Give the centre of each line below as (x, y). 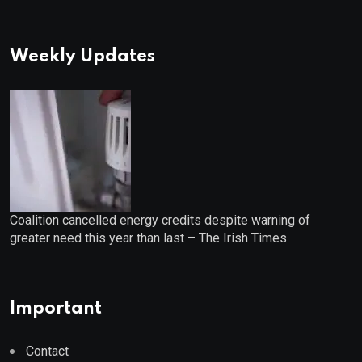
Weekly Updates (82, 56)
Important (56, 308)
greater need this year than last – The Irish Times (148, 238)
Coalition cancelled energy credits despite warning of (160, 220)
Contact (47, 351)
